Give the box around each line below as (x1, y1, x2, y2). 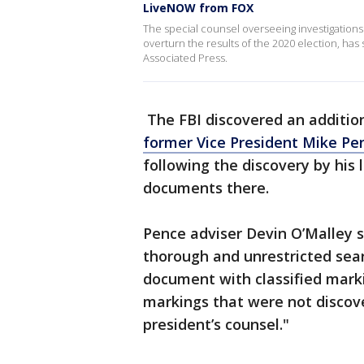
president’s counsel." (143, 314, 289, 334)
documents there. (143, 178, 269, 197)
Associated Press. (143, 50, 227, 65)
